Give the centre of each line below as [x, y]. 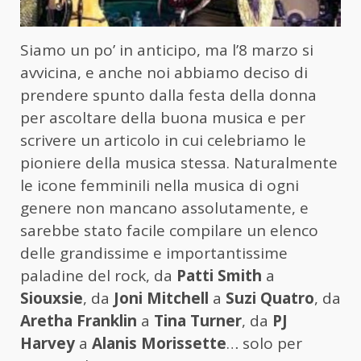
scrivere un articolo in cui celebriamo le [163, 141]
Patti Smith [219, 276]
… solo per [264, 344]
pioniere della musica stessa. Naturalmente [179, 163]
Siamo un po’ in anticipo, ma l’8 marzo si [167, 50]
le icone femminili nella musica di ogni [160, 186]
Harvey [48, 344]
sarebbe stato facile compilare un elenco [169, 231]
